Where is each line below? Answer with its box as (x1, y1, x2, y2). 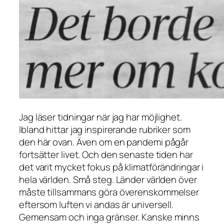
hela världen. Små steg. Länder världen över (19, 172, 197, 186)
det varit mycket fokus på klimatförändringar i (19, 160, 204, 173)
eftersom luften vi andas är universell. (19, 197, 174, 211)
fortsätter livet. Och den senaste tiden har (19, 147, 193, 161)
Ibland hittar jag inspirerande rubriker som (19, 122, 190, 136)
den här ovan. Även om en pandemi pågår (19, 135, 189, 148)
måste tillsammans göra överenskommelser (19, 185, 199, 198)
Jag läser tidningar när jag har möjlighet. (19, 110, 182, 123)
